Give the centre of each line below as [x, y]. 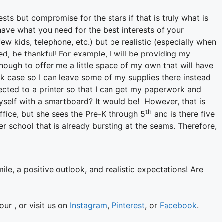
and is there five [183, 114]
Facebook [178, 205]
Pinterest [128, 205]
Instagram [88, 205]
